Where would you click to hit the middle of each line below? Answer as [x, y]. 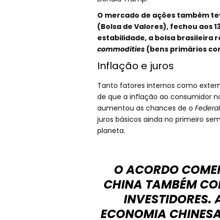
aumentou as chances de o [146, 108]
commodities [121, 49]
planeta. [111, 131]
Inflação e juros [135, 66]
